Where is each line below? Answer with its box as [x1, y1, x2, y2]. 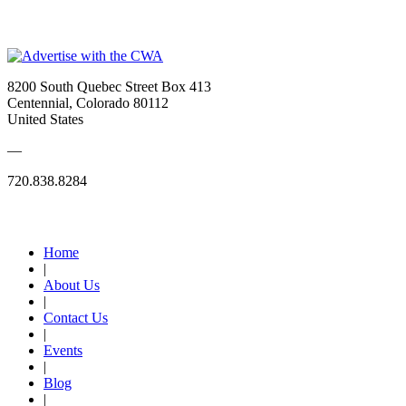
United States [7, 111, 83, 128]
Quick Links [7, 208, 83, 225]
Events [43, 342, 82, 358]
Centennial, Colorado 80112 [7, 95, 169, 111]
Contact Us [43, 309, 108, 325]
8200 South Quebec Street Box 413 [7, 79, 211, 95]
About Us [43, 276, 100, 293]
